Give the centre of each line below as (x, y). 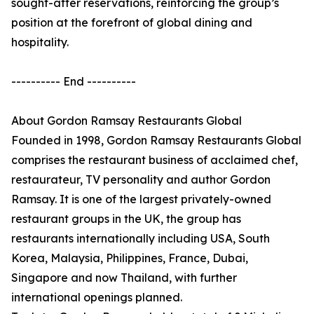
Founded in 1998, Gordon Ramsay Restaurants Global (156, 141)
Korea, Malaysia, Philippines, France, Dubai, (130, 258)
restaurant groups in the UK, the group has (126, 219)
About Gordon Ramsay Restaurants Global (127, 121)
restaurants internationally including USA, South (141, 239)
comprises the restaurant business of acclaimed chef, (155, 160)
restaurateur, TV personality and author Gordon (141, 180)
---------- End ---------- (74, 82)
